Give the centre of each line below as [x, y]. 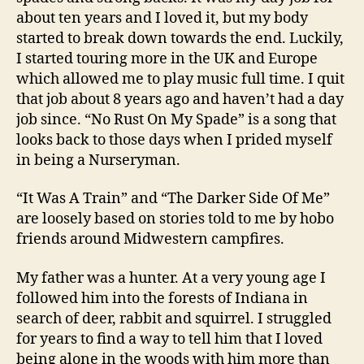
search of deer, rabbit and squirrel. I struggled [174, 318]
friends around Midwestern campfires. [150, 240]
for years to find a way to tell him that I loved [169, 339]
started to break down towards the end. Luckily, [180, 38]
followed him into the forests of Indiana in [162, 298]
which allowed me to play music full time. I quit [180, 79]
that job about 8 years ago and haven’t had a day [180, 99]
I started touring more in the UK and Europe [167, 58]
